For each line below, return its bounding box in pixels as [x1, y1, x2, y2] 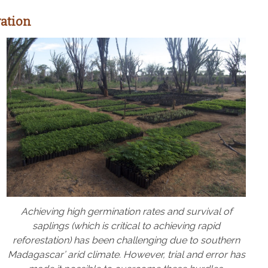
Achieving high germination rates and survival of [20, 205, 232, 217]
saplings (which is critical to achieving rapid [32, 220, 220, 232]
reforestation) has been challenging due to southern [13, 234, 240, 246]
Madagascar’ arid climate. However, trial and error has [7, 248, 245, 260]
